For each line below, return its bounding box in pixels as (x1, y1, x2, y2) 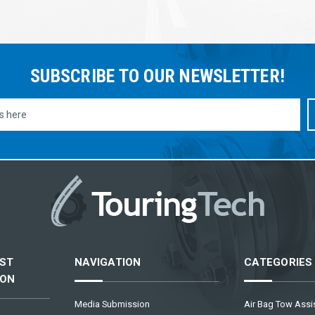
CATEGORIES (244, 255, 313, 269)
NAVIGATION (75, 255, 141, 269)
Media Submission (75, 298, 150, 309)
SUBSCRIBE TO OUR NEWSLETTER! (30, 65, 285, 86)
